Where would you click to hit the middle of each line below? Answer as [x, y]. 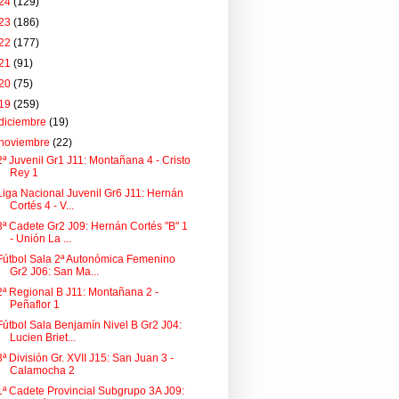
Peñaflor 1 [34, 305]
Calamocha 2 [42, 370]
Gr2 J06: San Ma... [54, 272]
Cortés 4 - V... [41, 206]
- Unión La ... [40, 239]
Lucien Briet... [42, 338]
